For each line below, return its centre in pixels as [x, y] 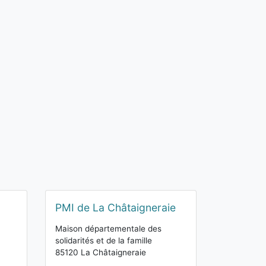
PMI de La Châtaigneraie [115, 208]
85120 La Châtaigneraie [101, 252]
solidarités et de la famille [104, 240]
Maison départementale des [108, 229]
